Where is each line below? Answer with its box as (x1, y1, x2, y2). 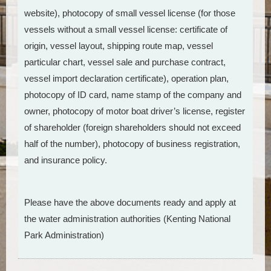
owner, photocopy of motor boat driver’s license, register (24, 106, 245, 117)
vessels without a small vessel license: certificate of (24, 24, 227, 35)
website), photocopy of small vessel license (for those (24, 8, 235, 19)
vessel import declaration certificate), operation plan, (24, 73, 231, 84)
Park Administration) (24, 229, 104, 240)
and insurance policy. (24, 155, 107, 166)
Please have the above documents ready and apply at (24, 197, 236, 207)
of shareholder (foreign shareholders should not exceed (24, 122, 241, 133)
